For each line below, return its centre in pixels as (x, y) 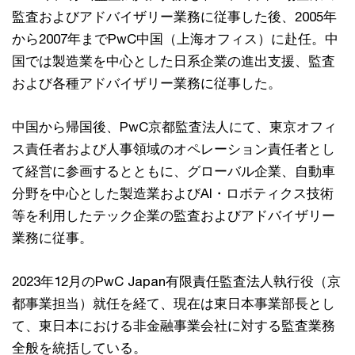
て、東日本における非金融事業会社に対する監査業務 (174, 325)
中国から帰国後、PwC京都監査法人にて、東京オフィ (174, 126)
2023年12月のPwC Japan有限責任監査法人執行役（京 (176, 281)
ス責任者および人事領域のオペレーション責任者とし (174, 149)
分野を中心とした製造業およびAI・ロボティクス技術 (173, 193)
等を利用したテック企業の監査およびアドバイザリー (174, 215)
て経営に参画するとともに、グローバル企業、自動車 (174, 171)
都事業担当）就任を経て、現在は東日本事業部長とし (174, 303)
